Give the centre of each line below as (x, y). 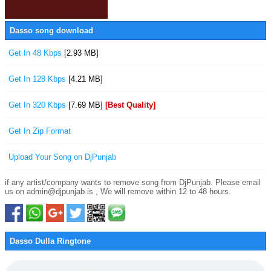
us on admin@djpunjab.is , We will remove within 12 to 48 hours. (118, 191)
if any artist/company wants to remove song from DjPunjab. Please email (133, 182)
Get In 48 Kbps (36, 53)
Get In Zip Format (40, 131)
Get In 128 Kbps (38, 79)
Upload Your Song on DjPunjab (62, 157)
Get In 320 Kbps (38, 105)
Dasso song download (51, 31)
